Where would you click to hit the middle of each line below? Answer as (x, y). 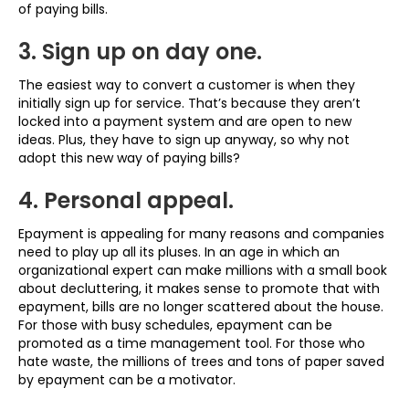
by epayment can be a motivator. (127, 380)
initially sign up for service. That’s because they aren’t (189, 103)
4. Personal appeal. (126, 200)
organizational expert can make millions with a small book (203, 270)
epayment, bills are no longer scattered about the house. (201, 307)
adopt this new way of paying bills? (129, 158)
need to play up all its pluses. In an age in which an (179, 252)
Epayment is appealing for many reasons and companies (201, 234)
